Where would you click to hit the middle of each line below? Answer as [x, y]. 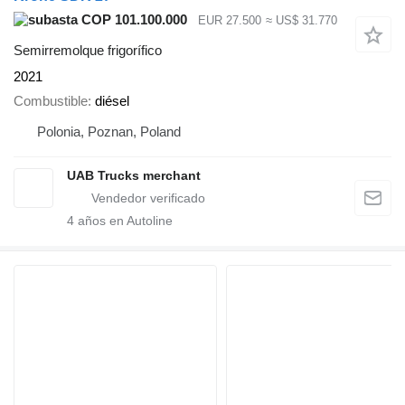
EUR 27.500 [230, 20]
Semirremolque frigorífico [88, 51]
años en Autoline [123, 220]
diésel [112, 100]
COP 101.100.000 [132, 19]
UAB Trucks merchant [134, 175]
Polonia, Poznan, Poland [109, 131]
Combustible [51, 100]
